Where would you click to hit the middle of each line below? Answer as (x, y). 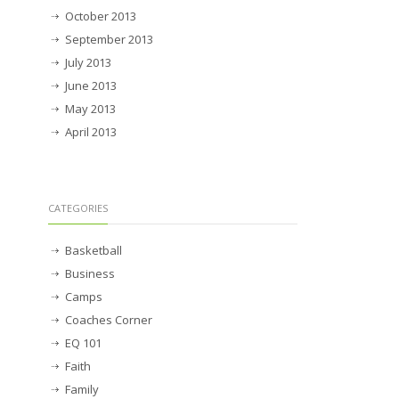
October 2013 (101, 16)
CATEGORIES (78, 208)
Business (90, 274)
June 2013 (91, 86)
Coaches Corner (109, 320)
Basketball (94, 251)
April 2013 (91, 132)
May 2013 (90, 109)
